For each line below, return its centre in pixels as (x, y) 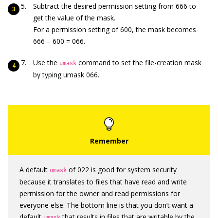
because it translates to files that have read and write (103, 182)
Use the (46, 63)
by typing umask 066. (66, 75)
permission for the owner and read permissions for (100, 193)
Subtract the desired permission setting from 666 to (115, 6)
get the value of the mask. (74, 18)
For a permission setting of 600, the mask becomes (115, 29)
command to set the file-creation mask (139, 63)
